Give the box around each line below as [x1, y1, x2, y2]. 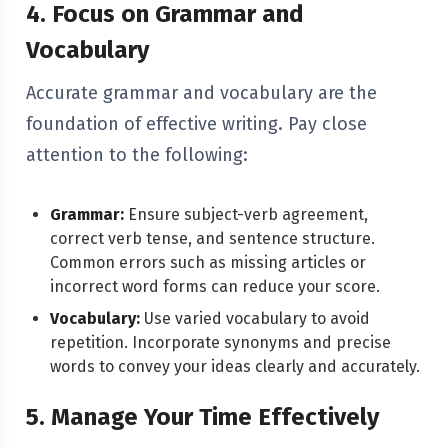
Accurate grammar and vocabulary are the [26, 82, 377, 104]
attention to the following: [26, 144, 248, 166]
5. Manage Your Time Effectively [26, 403, 379, 431]
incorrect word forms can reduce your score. [50, 277, 380, 296]
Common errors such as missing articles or [50, 253, 366, 272]
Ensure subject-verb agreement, [124, 205, 368, 224]
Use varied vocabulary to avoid [140, 309, 370, 328]
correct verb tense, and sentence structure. [50, 229, 375, 248]
